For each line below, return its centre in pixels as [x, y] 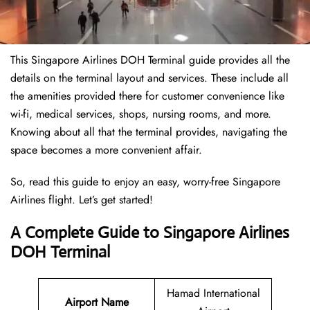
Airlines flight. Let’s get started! [82, 200]
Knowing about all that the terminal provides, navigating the [149, 132]
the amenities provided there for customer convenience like [147, 96]
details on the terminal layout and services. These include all [149, 78]
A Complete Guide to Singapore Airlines [150, 233]
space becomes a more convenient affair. [108, 150]
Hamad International [213, 293]
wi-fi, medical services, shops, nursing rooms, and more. [141, 114]
